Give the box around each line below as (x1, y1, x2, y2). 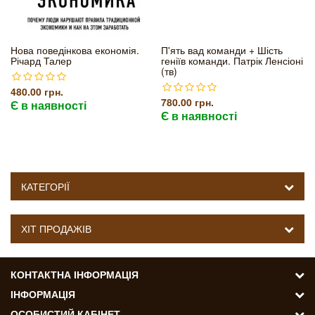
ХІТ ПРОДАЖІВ (21, 221, 91, 236)
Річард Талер (11, 53, 72, 67)
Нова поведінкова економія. (11, 43, 139, 57)
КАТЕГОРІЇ (21, 179, 70, 193)
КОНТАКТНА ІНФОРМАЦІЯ (11, 267, 139, 281)
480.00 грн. (11, 84, 63, 98)
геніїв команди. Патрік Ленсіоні (161, 53, 303, 67)
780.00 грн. (161, 95, 214, 109)
